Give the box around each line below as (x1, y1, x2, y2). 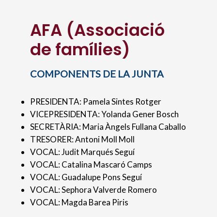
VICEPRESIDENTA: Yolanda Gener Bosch (30, 109, 179, 119)
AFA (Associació (30, 18, 165, 42)
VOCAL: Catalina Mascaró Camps (30, 159, 153, 170)
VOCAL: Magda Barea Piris (30, 197, 129, 207)
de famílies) (30, 38, 130, 61)
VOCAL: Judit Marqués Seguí (30, 147, 135, 157)
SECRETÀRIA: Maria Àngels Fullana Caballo (30, 122, 186, 132)
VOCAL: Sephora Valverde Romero (30, 185, 157, 195)
